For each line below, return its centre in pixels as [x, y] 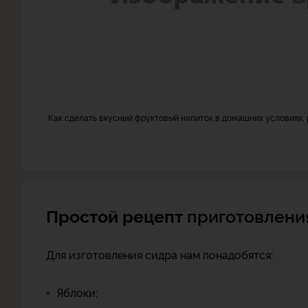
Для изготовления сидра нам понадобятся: [159, 254]
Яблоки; [77, 292]
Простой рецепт [117, 215]
